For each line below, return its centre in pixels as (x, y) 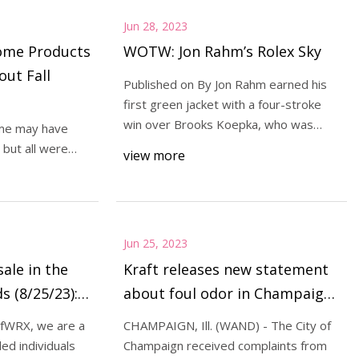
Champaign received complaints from (225, 346)
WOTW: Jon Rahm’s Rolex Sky (222, 51)
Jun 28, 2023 (155, 26)
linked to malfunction (198, 317)
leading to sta (161, 144)
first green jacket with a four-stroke (222, 104)
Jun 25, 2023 (155, 244)
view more (154, 156)
